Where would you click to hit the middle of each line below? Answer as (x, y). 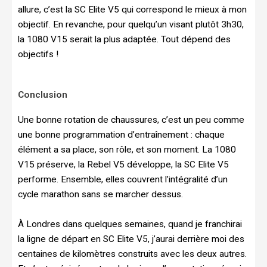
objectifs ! (38, 55)
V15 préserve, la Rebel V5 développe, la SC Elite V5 (123, 164)
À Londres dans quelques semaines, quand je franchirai (130, 224)
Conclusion (43, 94)
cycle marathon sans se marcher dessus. (100, 194)
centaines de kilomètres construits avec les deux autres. (132, 254)
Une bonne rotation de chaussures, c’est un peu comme (131, 119)
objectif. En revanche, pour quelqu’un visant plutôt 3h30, (131, 25)
